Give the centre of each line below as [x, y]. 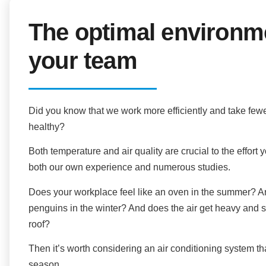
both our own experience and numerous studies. [129, 167]
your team [83, 61]
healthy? [47, 127]
